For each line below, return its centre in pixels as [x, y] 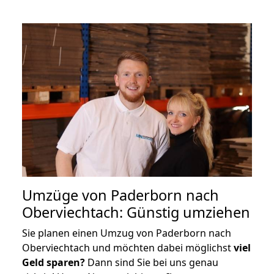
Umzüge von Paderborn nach [120, 195]
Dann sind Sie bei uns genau [152, 262]
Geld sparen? [54, 262]
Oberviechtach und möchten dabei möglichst [128, 247]
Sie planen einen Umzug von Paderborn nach [127, 233]
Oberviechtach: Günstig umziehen [136, 212]
